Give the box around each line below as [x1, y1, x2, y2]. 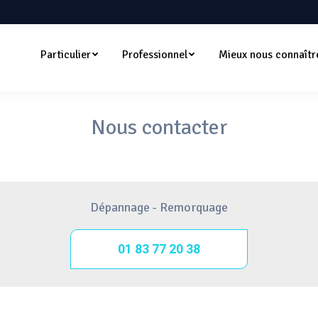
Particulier [40, 47, 91, 62]
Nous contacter [90, 114, 228, 141]
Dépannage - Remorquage [90, 199, 228, 215]
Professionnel [122, 47, 187, 62]
